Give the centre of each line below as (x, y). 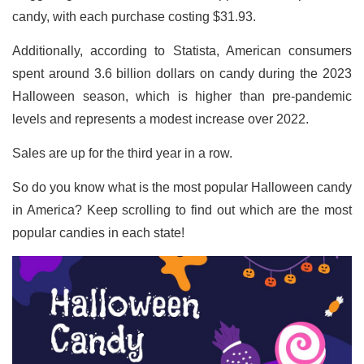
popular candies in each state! (98, 233)
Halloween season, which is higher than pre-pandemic (182, 96)
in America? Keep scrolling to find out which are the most (182, 210)
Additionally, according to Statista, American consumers (182, 51)
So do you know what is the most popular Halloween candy (182, 187)
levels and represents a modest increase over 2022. (162, 119)
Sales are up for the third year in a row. (122, 153)
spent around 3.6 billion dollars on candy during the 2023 (182, 74)
